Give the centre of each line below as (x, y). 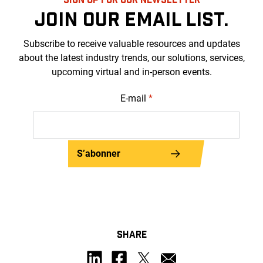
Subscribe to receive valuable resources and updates (131, 43)
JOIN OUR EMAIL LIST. (131, 18)
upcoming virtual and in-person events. (131, 72)
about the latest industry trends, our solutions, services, (131, 58)
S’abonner (99, 153)
